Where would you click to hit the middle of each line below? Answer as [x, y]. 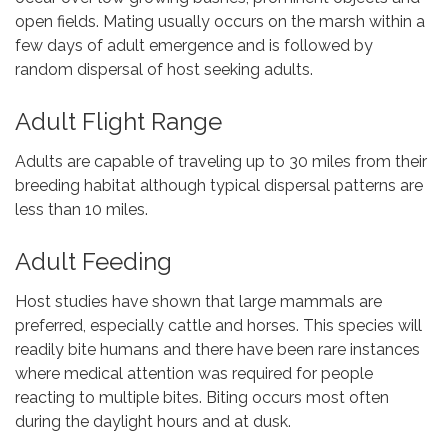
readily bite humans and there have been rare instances [217, 350]
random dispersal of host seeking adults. [164, 70]
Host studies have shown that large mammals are [198, 302]
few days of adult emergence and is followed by [194, 46]
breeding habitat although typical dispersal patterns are [219, 186]
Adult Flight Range [118, 122]
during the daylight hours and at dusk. [153, 422]
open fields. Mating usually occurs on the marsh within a [220, 22]
